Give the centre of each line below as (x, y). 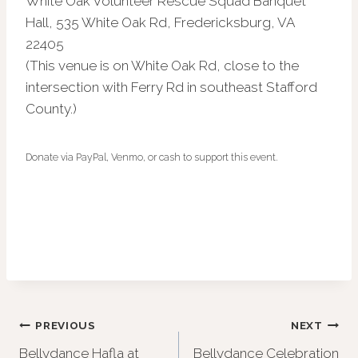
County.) (51, 108)
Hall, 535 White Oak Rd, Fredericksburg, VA (160, 22)
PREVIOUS (66, 326)
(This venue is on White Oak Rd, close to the (162, 65)
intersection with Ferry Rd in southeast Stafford (171, 87)
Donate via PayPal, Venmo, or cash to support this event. (152, 157)
